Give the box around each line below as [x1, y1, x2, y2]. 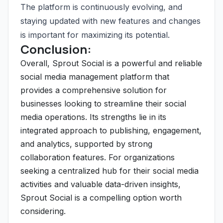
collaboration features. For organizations [20, 152, 175, 162]
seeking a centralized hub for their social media [20, 166, 199, 176]
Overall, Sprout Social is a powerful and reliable [20, 58, 202, 68]
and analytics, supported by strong [20, 139, 152, 149]
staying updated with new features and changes [20, 16, 201, 26]
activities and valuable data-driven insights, [20, 179, 181, 189]
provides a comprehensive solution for [20, 85, 167, 95]
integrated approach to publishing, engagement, [20, 125, 202, 135]
